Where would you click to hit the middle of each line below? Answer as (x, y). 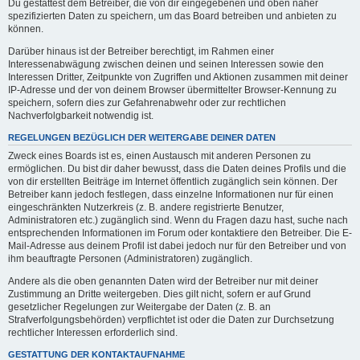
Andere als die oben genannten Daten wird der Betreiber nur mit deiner (163, 281)
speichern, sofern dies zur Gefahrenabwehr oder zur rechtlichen (147, 102)
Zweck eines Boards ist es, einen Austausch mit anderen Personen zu (160, 155)
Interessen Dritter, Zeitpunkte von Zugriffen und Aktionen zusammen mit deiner (178, 77)
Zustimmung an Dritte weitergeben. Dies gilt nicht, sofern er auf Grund (160, 294)
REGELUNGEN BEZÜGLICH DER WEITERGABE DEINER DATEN (142, 137)
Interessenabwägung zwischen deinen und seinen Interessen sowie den (166, 64)
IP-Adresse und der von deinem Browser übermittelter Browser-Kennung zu (172, 90)
